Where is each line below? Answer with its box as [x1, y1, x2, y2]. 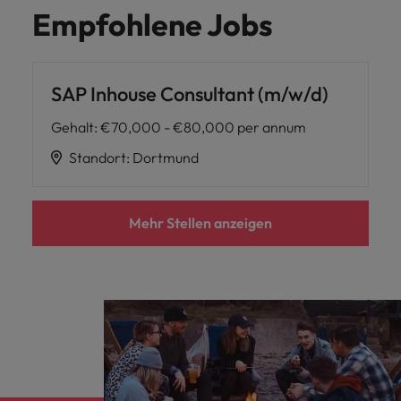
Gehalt [51, 118, 94, 136]
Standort [69, 149, 126, 166]
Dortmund [132, 149, 199, 166]
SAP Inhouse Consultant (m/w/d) [51, 81, 328, 107]
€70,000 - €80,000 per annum [100, 118, 306, 136]
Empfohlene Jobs [32, 5, 273, 44]
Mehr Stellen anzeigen [129, 214, 272, 232]
